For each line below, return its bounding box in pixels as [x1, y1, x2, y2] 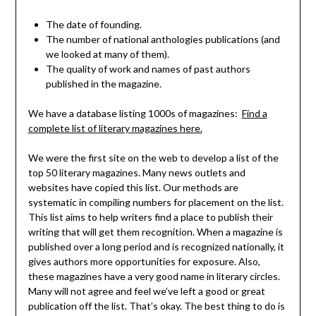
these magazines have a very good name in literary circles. [28, 270, 280, 283]
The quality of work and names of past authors [45, 63, 250, 75]
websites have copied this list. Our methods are [28, 181, 238, 194]
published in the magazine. [45, 78, 162, 90]
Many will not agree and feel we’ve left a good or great [28, 285, 265, 298]
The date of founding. [45, 18, 142, 31]
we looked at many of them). [45, 48, 169, 61]
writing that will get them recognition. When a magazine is [28, 226, 283, 238]
